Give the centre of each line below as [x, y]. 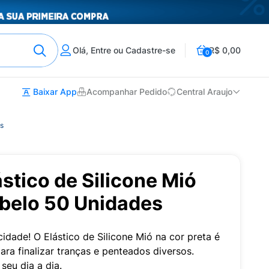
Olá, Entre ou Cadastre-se [124, 50]
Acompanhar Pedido [127, 92]
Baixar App [54, 92]
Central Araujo [204, 92]
